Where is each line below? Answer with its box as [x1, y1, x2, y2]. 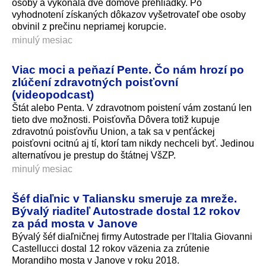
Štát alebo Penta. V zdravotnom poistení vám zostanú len [12, 102, 252, 113]
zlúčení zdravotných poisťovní [12, 75, 178, 89]
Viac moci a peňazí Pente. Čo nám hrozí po [12, 63, 244, 77]
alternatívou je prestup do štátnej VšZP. [12, 150, 176, 160]
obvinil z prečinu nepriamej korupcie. [12, 21, 166, 32]
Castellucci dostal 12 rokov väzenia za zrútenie [12, 243, 210, 254]
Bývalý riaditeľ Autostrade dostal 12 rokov [12, 204, 240, 217]
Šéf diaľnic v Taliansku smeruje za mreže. [12, 191, 237, 205]
